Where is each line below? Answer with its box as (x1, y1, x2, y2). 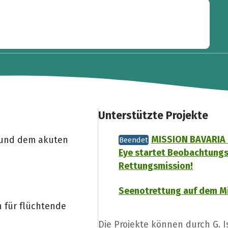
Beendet (119, 135, 149, 145)
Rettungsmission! (119, 160, 193, 172)
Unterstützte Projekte (98, 109, 209, 123)
